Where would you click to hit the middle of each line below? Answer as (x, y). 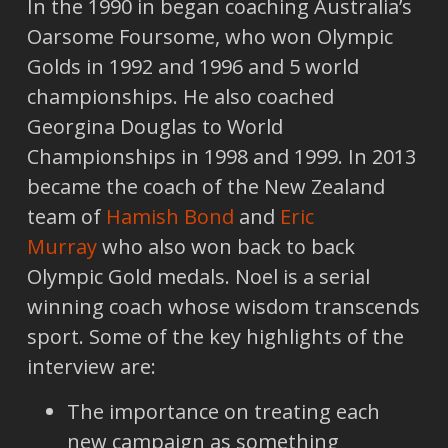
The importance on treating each (223, 411)
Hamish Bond (169, 217)
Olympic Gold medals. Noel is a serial (198, 277)
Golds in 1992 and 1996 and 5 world (192, 67)
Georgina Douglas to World (154, 127)
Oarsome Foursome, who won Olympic (209, 37)
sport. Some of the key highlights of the (215, 337)
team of (66, 217)
